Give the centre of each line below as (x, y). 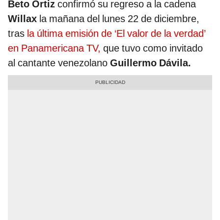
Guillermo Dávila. (151, 63)
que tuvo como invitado (152, 48)
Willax (22, 19)
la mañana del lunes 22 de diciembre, (118, 19)
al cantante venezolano (59, 63)
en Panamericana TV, (54, 48)
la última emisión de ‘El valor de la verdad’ (116, 34)
